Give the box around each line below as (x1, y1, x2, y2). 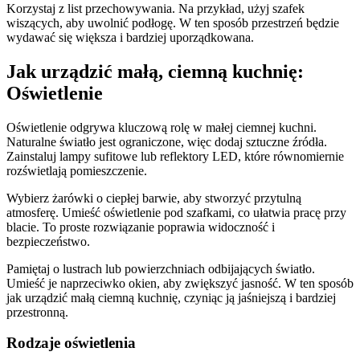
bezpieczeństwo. (6, 234, 90, 248)
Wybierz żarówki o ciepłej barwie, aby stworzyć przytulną (6, 190, 301, 205)
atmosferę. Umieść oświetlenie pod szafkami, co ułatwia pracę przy (6, 205, 346, 219)
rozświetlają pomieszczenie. (6, 163, 147, 178)
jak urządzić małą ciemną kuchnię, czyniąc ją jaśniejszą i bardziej (6, 290, 336, 305)
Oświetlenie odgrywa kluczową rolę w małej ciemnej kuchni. (6, 120, 317, 134)
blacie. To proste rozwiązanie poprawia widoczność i (6, 219, 275, 234)
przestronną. (6, 305, 68, 319)
